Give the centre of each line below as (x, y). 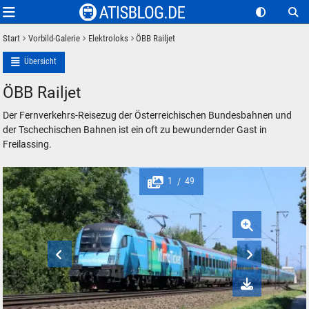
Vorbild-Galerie (54, 38)
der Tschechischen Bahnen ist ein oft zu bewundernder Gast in (135, 130)
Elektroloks (108, 38)
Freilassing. (28, 145)
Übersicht (40, 62)
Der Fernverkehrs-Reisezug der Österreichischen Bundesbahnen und (148, 116)
